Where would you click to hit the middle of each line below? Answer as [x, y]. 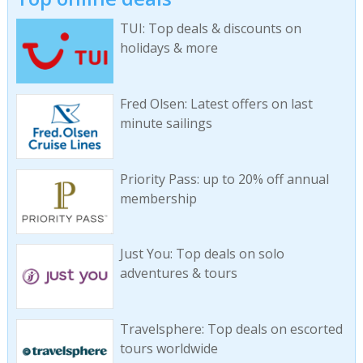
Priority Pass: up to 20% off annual [224, 179]
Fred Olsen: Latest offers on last [216, 103]
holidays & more [169, 48]
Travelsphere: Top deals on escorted [231, 329]
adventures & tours [178, 273]
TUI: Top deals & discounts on [210, 29]
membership [158, 198]
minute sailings [166, 123]
